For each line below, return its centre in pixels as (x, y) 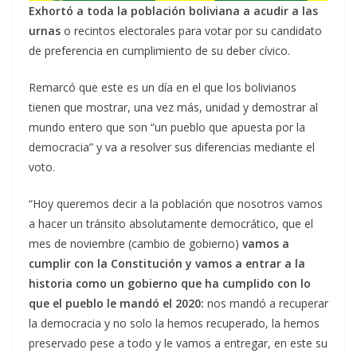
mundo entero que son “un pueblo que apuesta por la (167, 127)
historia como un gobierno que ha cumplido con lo (170, 284)
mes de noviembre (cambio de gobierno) (135, 244)
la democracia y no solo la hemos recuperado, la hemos (174, 324)
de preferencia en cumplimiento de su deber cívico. (159, 51)
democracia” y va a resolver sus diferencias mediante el (172, 147)
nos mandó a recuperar (266, 304)
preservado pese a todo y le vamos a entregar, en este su (178, 343)
